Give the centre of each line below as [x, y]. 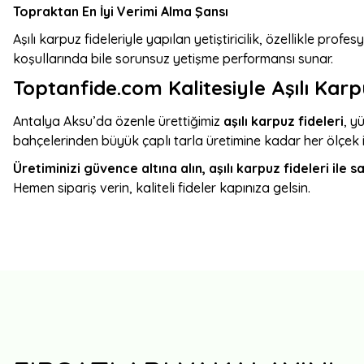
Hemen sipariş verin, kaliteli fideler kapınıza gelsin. [162, 188]
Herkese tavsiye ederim [88, 349]
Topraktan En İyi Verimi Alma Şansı [121, 11]
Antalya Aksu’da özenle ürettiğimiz [118, 121]
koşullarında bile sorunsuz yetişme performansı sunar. [173, 58]
